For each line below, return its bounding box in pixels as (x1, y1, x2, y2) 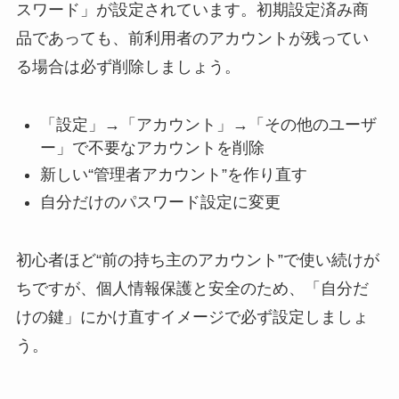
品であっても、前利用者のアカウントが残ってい (15, 29, 369, 48)
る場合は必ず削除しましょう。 (15, 58, 240, 77)
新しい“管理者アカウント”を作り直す (39, 166, 307, 184)
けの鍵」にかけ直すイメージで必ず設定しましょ (15, 307, 369, 326)
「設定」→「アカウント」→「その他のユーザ (39, 115, 377, 134)
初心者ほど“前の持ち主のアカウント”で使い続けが (15, 250, 379, 269)
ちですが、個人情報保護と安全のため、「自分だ (15, 279, 369, 297)
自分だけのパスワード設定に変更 (39, 192, 281, 211)
